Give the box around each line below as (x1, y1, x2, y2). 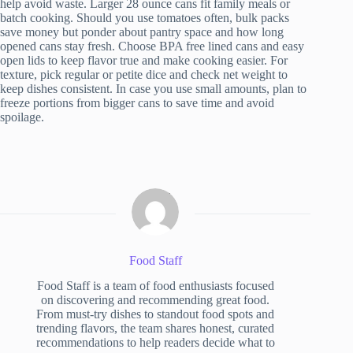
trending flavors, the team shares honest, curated (36, 321, 275, 336)
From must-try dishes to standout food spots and (36, 307, 275, 321)
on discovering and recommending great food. (41, 293, 270, 307)
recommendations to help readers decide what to (35, 336, 275, 350)
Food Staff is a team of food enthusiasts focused (36, 279, 274, 293)
